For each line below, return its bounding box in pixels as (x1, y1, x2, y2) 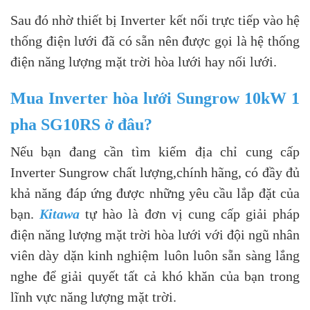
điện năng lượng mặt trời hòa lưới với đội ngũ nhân (10, 227, 300, 242)
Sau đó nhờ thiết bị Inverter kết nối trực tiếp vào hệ (10, 12, 300, 28)
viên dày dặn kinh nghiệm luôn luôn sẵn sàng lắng (10, 248, 300, 263)
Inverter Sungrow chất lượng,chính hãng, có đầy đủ (10, 165, 300, 180)
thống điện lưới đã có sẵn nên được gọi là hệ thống (10, 33, 300, 48)
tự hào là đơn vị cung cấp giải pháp (80, 206, 300, 221)
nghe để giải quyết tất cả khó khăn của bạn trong (10, 268, 300, 284)
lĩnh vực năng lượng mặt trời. (10, 289, 176, 304)
